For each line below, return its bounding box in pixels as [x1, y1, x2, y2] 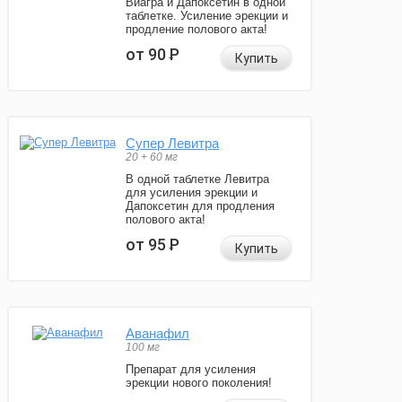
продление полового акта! [126, 22, 267, 37]
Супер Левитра [126, 135, 219, 152]
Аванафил [126, 326, 189, 342]
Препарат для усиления [126, 363, 256, 377]
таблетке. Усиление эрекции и [126, 9, 288, 23]
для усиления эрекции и [126, 186, 258, 200]
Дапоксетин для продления [126, 199, 275, 214]
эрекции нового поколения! [126, 376, 272, 390]
